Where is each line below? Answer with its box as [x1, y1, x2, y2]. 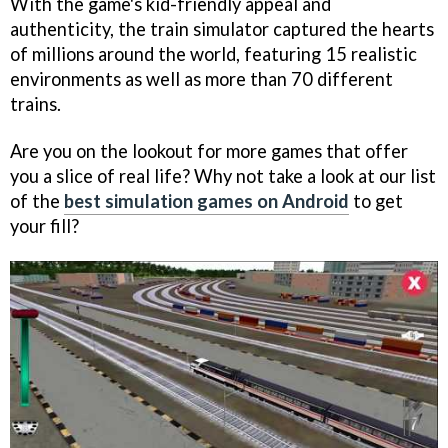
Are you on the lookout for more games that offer [10, 139, 408, 162]
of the [10, 189, 64, 212]
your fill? [10, 214, 79, 237]
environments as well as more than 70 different [10, 68, 393, 91]
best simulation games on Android [64, 189, 349, 212]
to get [349, 189, 403, 212]
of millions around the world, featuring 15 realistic [10, 43, 417, 66]
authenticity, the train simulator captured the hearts [10, 18, 434, 41]
